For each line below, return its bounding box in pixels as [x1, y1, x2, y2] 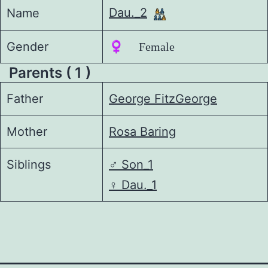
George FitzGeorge [109, 91, 217, 106]
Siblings [7, 157, 51, 172]
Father [7, 91, 43, 106]
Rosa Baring [109, 124, 176, 139]
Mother [7, 124, 47, 139]
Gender [7, 39, 48, 54]
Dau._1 [118, 177, 157, 192]
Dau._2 [109, 5, 147, 20]
